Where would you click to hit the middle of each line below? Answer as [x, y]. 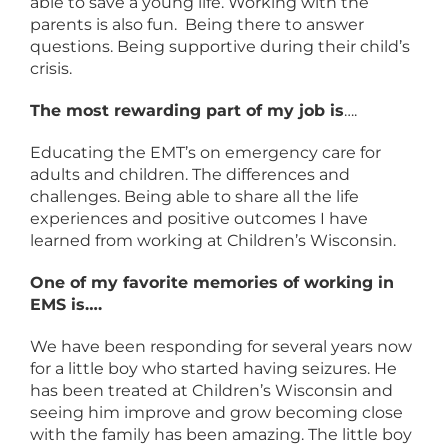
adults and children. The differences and [190, 174]
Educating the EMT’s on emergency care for [205, 152]
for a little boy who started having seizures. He [213, 368]
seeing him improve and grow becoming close [216, 412]
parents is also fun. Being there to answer [197, 24]
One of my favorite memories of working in [212, 282]
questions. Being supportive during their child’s [220, 46]
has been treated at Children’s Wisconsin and [211, 390]
